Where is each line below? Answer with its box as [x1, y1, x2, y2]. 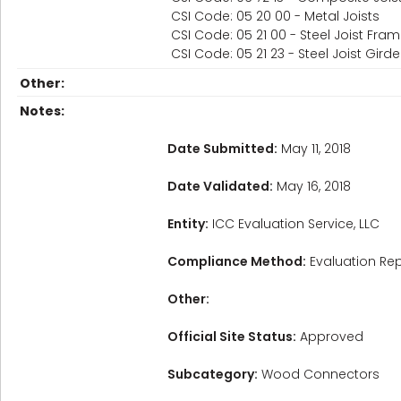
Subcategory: [167, 365, 258, 383]
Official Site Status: [167, 328, 296, 346]
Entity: [167, 215, 209, 233]
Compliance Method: [167, 252, 306, 270]
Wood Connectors [258, 365, 380, 383]
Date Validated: [167, 177, 273, 195]
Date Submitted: [167, 140, 277, 158]
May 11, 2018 [277, 140, 351, 158]
